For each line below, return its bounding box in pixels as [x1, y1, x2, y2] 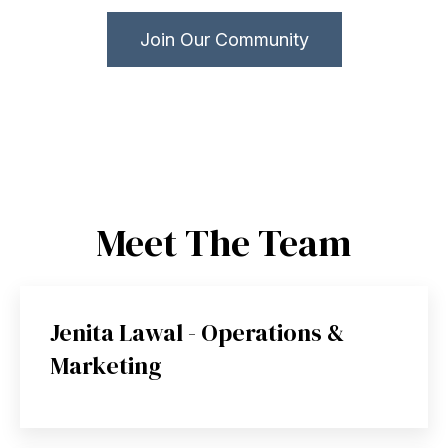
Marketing [50, 349, 162, 383]
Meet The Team [96, 217, 352, 270]
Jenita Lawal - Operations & [50, 316, 344, 350]
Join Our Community [139, 29, 309, 51]
